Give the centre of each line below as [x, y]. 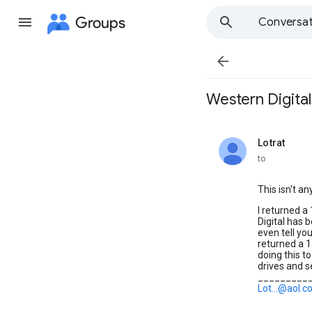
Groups [100, 22]
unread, [274, 148]
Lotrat [272, 143]
